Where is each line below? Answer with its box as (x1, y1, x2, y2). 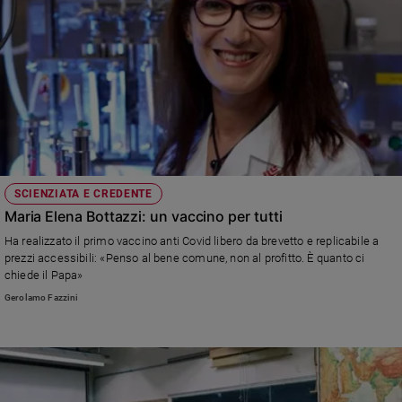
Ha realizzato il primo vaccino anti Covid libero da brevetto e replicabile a (4, 233, 380, 248)
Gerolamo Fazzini (4, 293, 79, 303)
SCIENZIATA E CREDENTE (13, 187, 153, 200)
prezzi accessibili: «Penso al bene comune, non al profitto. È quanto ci (4, 250, 365, 265)
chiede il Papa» (4, 267, 83, 282)
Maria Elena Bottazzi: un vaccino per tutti (4, 206, 283, 225)
